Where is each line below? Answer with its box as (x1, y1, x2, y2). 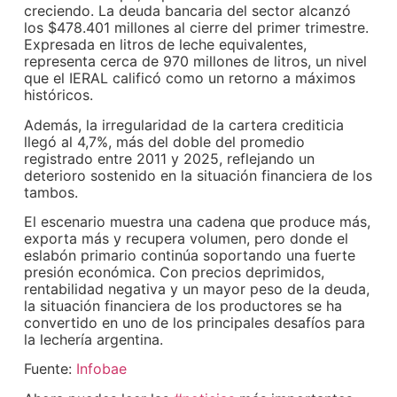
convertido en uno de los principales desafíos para (24, 313, 366, 331)
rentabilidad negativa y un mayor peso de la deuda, (24, 279, 370, 298)
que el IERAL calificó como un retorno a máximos (24, 69, 356, 88)
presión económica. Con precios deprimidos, (24, 262, 325, 281)
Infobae (76, 360, 128, 378)
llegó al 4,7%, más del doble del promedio (24, 132, 306, 151)
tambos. (24, 183, 79, 201)
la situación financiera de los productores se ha (24, 296, 343, 315)
